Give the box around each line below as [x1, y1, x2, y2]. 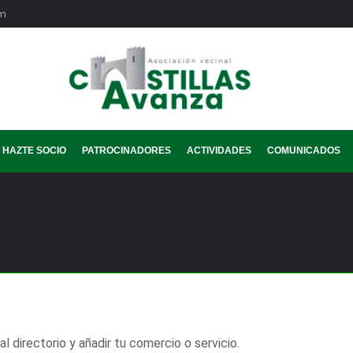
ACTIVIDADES [186, 145, 251, 156]
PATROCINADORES [81, 145, 171, 156]
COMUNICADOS [266, 145, 340, 156]
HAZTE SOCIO [2, 145, 66, 156]
